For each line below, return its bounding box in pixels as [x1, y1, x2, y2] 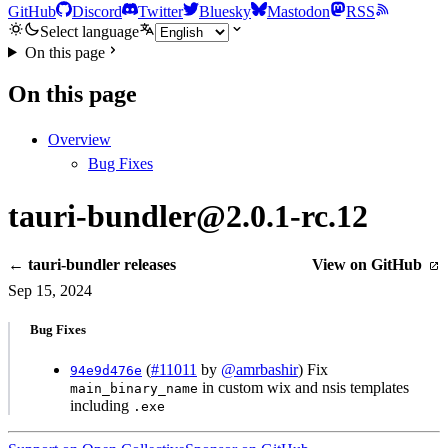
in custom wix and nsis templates [198, 378, 409, 396]
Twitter [138, 2, 183, 20]
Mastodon [267, 2, 330, 20]
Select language [40, 22, 139, 40]
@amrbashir [221, 360, 298, 378]
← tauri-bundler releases [8, 256, 176, 274]
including [70, 396, 133, 414]
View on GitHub [311, 256, 426, 274]
